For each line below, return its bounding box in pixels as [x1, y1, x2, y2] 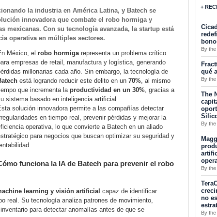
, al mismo [141, 77, 170, 85]
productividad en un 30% [70, 86, 145, 94]
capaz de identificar [100, 187, 157, 195]
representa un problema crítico [79, 49, 166, 57]
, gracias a [145, 86, 174, 94]
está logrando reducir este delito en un [17, 77, 128, 85]
